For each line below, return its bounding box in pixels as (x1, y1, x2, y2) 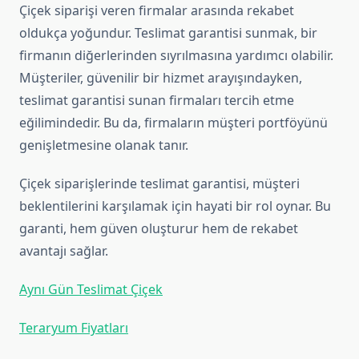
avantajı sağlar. (19, 242, 108, 260)
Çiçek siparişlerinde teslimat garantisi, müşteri (19, 175, 300, 193)
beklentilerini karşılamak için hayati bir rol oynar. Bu (19, 197, 331, 216)
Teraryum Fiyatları (19, 319, 128, 337)
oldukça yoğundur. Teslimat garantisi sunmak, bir (19, 24, 317, 42)
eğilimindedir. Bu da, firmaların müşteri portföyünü (19, 114, 328, 132)
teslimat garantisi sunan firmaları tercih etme (19, 91, 294, 110)
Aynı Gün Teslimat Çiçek (19, 280, 163, 299)
